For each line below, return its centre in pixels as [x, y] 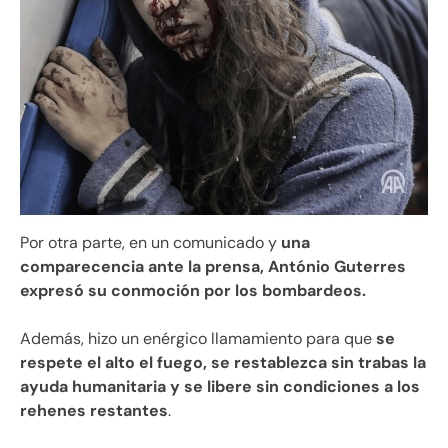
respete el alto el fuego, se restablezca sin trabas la [223, 362]
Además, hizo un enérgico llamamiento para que [198, 338]
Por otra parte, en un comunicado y [150, 242]
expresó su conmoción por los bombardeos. [193, 290]
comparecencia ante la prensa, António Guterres [213, 266]
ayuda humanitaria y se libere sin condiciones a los [220, 386]
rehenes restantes [94, 410]
